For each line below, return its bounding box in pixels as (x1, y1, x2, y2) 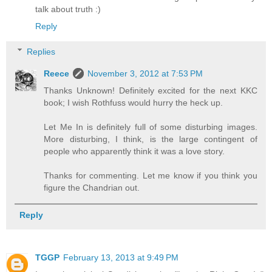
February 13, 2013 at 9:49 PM (63, 252, 178, 262)
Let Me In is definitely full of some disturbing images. (44, 121, 257, 132)
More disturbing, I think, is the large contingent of (44, 134, 257, 144)
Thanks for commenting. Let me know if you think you (44, 170, 257, 180)
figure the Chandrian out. (44, 182, 140, 192)
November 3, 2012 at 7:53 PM (87, 68, 203, 78)
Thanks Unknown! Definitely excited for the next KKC (44, 85, 257, 95)
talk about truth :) (35, 4, 101, 15)
